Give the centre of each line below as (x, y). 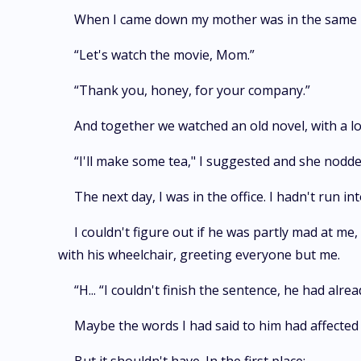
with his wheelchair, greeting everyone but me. (199, 255)
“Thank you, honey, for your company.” (192, 90)
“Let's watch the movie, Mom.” (164, 55)
